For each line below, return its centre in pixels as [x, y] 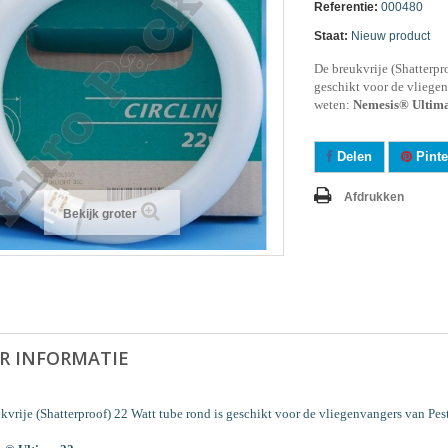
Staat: [331, 36]
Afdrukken [374, 197]
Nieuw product [390, 36]
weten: [333, 104]
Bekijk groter [100, 214]
